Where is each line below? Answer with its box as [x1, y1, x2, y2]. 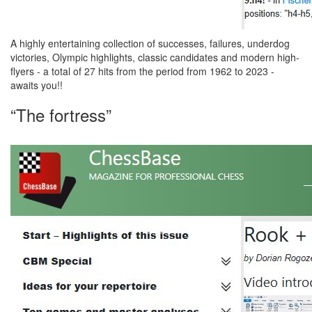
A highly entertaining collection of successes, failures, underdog [10, 36, 290, 50]
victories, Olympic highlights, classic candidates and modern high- [10, 50, 299, 64]
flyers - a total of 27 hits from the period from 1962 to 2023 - [10, 64, 274, 78]
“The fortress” [10, 102, 111, 127]
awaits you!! [10, 78, 63, 92]
